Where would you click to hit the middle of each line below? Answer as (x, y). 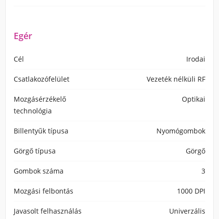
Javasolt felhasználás (48, 211)
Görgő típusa (35, 151)
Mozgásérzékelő (40, 99)
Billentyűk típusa (41, 131)
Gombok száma (39, 171)
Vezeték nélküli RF (176, 79)
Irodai (196, 59)
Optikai (194, 99)
